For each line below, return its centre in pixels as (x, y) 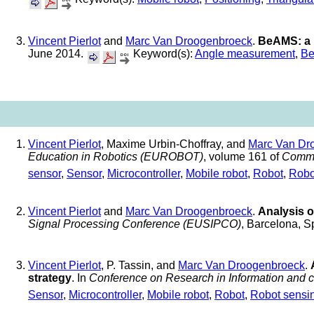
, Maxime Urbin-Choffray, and (175, 144)
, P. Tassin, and (139, 265)
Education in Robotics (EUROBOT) (116, 156)
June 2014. (57, 53)
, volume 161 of (243, 156)
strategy (50, 278)
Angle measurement (245, 53)
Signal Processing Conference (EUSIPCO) (135, 224)
